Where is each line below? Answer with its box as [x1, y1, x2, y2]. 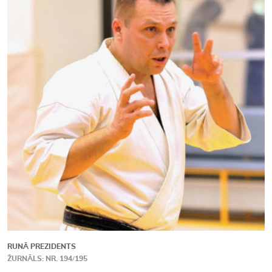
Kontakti [118, 19, 154, 27]
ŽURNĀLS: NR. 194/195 [7, 255, 87, 262]
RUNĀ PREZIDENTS [7, 243, 76, 250]
